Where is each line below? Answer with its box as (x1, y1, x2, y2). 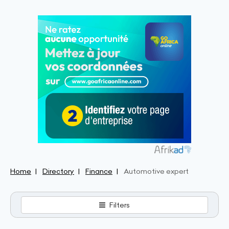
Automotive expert (124, 167, 189, 176)
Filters (109, 200, 130, 210)
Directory (42, 167, 74, 176)
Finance (85, 167, 112, 176)
